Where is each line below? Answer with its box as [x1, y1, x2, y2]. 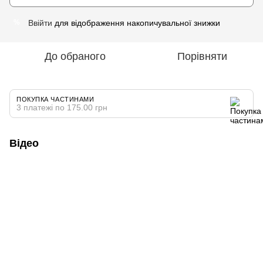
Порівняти [177, 50, 227, 62]
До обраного [45, 50, 106, 62]
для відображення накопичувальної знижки [52, 18, 220, 28]
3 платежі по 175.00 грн [16, 102, 107, 112]
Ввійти [28, 18, 52, 28]
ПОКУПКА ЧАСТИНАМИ [16, 95, 95, 103]
